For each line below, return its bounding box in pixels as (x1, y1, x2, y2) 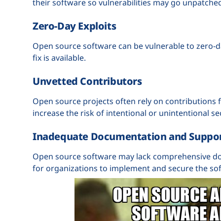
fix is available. (33, 52, 86, 63)
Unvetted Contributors (33, 74, 142, 88)
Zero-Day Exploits (33, 19, 116, 33)
